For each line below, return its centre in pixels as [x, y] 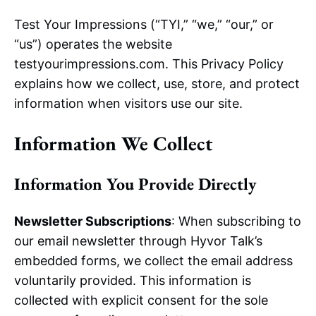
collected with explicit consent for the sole [141, 300]
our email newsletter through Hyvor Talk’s [138, 241]
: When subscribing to [236, 221]
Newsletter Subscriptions [93, 221]
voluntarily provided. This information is [133, 280]
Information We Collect [114, 143]
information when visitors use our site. [128, 103]
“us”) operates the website [93, 44]
